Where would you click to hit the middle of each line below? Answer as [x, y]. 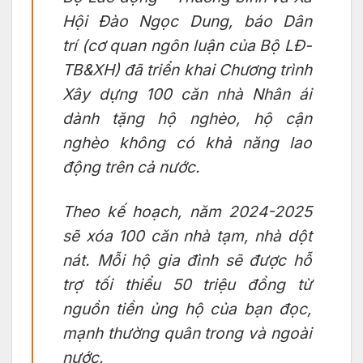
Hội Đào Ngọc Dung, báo [173, 21]
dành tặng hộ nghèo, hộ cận [187, 118]
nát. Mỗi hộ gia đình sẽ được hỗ [187, 260]
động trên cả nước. [131, 167]
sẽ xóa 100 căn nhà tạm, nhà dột [187, 235]
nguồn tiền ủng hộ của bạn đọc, [187, 308]
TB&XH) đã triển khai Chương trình [187, 69]
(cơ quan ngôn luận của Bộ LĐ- [194, 45]
